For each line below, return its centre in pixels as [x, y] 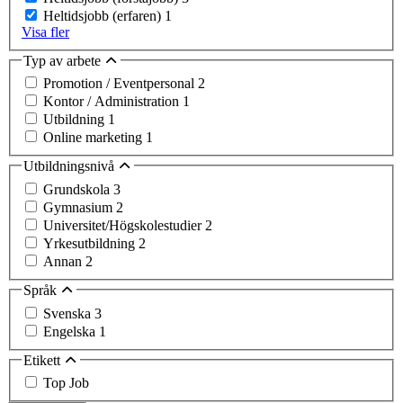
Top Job [66, 383]
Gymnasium [80, 208]
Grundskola [78, 190]
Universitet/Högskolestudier [124, 226]
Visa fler [45, 31]
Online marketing [94, 138]
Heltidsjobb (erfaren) [104, 15]
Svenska [69, 313]
